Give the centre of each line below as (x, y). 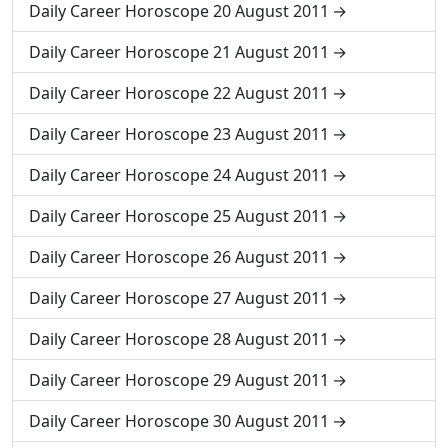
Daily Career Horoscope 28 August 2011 (179, 339)
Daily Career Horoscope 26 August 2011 (179, 257)
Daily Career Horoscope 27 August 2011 (179, 298)
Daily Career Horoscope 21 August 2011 (179, 52)
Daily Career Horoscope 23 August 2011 (179, 134)
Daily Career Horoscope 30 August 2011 (179, 421)
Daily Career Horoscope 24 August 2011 (179, 175)
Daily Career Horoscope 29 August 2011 (179, 380)
